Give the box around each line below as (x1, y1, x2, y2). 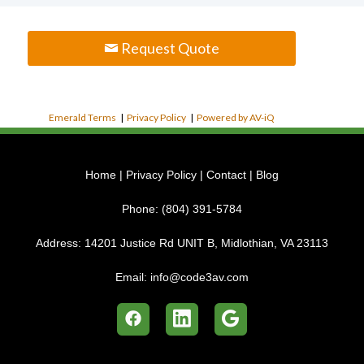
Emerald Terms (49, 110, 116, 123)
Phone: (122, 202, 162, 215)
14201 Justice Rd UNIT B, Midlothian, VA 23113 (84, 236, 328, 249)
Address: (36, 236, 84, 249)
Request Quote (118, 39, 219, 58)
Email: (115, 271, 150, 284)
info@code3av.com (150, 271, 249, 284)
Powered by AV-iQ (197, 110, 275, 123)
